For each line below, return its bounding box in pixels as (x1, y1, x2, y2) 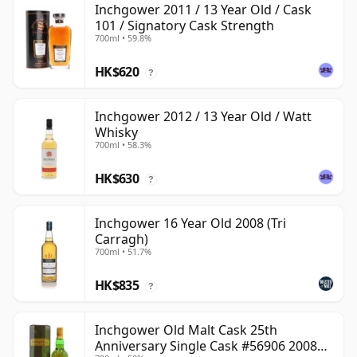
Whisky (95, 124, 138, 142)
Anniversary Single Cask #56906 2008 (95, 337, 317, 355)
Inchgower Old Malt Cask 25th (95, 321, 277, 339)
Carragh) (95, 230, 148, 249)
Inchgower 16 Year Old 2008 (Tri (95, 214, 286, 233)
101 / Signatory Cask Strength (95, 17, 274, 35)
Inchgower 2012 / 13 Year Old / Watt (95, 108, 312, 126)
